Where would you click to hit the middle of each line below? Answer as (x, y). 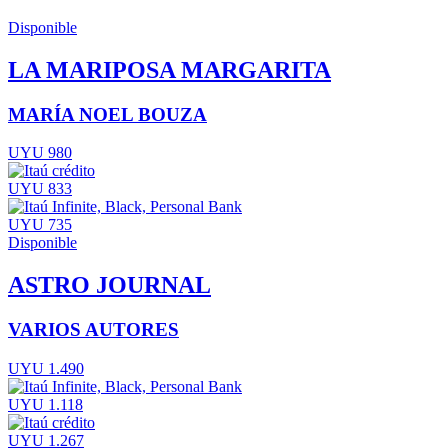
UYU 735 (40, 225)
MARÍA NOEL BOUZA (107, 114)
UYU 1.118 (45, 404)
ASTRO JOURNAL (109, 285)
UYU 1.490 (46, 368)
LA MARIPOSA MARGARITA (169, 69)
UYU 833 (40, 189)
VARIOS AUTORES (93, 330)
